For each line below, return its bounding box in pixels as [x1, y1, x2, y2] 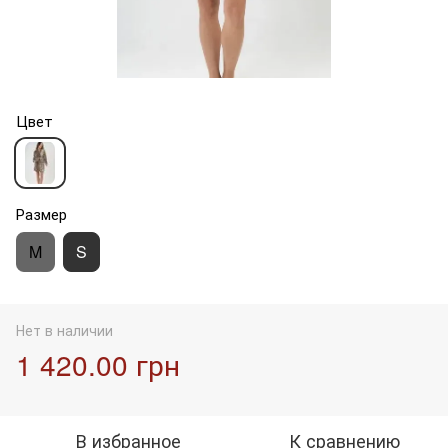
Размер [16, 202, 67, 224]
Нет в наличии [16, 319, 113, 340]
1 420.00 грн [16, 343, 180, 384]
